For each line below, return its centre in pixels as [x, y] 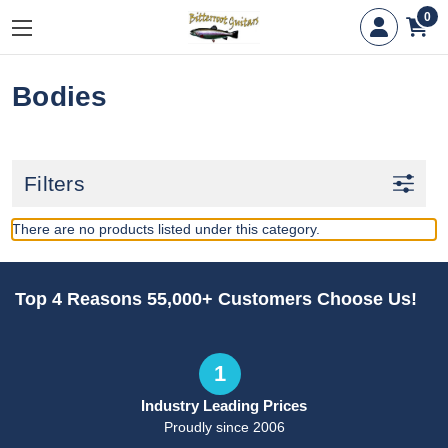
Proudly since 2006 [224, 427]
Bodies [60, 96]
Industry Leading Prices [224, 405]
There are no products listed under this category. [166, 229]
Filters [54, 183]
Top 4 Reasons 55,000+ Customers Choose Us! [216, 299]
